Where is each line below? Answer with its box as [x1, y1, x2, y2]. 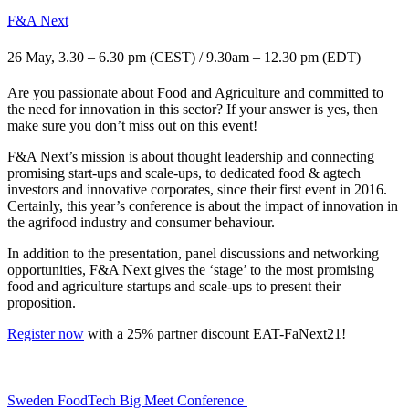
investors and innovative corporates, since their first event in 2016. [7, 181, 387, 197]
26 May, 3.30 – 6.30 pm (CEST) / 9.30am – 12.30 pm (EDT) [7, 48, 361, 65]
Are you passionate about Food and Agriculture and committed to [7, 84, 383, 100]
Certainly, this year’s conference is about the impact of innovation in [7, 197, 398, 214]
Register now [7, 325, 84, 341]
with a [88, 325, 127, 341]
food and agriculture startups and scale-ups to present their [7, 278, 341, 294]
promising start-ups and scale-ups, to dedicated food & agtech [7, 164, 361, 181]
